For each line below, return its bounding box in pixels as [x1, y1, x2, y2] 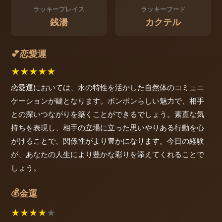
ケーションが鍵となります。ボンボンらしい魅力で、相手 [11, 96, 204, 106]
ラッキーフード [140, 5, 186, 13]
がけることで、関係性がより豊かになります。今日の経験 [11, 136, 204, 146]
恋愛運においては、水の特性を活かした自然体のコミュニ [11, 82, 204, 92]
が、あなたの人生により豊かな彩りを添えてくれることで [11, 149, 204, 159]
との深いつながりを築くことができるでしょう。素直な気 [11, 109, 204, 119]
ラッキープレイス [33, 5, 85, 13]
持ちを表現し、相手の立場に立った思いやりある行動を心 [11, 122, 204, 132]
